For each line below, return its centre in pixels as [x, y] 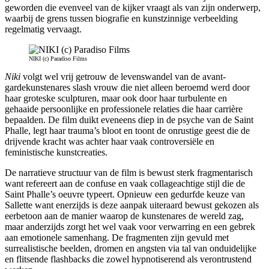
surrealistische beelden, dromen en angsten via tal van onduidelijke [131, 248]
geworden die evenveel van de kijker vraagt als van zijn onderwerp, [133, 7]
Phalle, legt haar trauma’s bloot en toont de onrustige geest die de [127, 130]
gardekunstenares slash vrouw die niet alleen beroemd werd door [127, 87]
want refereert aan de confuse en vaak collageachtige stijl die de [125, 183]
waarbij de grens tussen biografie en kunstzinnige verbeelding [121, 18]
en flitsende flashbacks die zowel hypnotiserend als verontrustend [128, 259]
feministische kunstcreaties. [56, 152]
